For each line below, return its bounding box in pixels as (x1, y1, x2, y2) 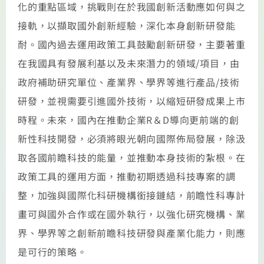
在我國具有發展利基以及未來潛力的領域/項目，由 (18, 55, 240, 70)
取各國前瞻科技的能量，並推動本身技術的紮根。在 (18, 150, 246, 164)
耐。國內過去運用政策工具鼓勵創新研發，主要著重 (18, 37, 246, 51)
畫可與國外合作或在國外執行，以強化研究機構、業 (18, 206, 246, 221)
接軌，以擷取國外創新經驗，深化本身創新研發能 (18, 18, 236, 32)
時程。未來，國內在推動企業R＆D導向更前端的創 (18, 112, 239, 127)
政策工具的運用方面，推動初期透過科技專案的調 (18, 169, 236, 183)
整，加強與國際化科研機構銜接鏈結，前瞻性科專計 (18, 187, 246, 202)
